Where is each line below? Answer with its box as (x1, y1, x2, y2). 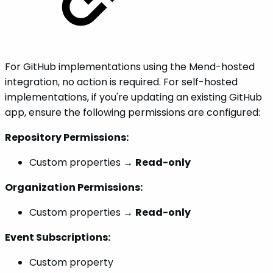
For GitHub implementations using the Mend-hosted (5, 60, 255, 74)
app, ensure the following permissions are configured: (5, 105, 260, 120)
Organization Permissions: (5, 180, 143, 195)
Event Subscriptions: (5, 230, 110, 245)
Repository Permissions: (5, 130, 129, 145)
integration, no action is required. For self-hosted (5, 75, 238, 90)
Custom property (29, 255, 113, 270)
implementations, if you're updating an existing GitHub (5, 90, 262, 105)
